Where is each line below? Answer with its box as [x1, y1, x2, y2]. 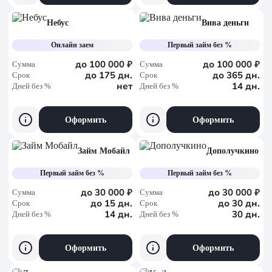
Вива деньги [202, 18, 249, 27]
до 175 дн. [85, 69, 132, 81]
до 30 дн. [218, 197, 260, 209]
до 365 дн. [212, 69, 260, 81]
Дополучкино [206, 146, 259, 155]
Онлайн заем [51, 41, 94, 49]
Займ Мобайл [78, 146, 130, 155]
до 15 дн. [90, 197, 132, 209]
